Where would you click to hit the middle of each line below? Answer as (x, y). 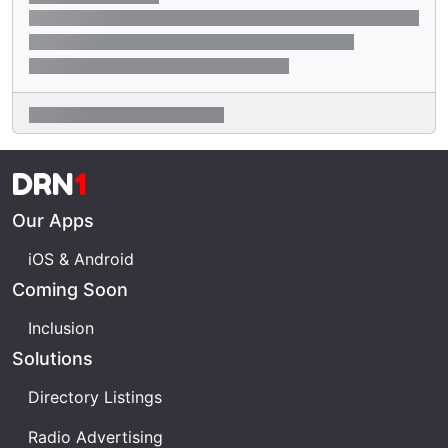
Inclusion (61, 328)
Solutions (52, 359)
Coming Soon (70, 290)
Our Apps (53, 221)
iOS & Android (81, 259)
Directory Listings (95, 397)
